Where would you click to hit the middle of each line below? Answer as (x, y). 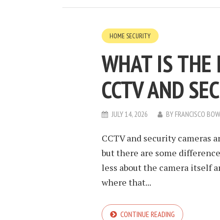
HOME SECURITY (130, 36)
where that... (126, 182)
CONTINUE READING (148, 214)
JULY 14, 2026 (130, 114)
